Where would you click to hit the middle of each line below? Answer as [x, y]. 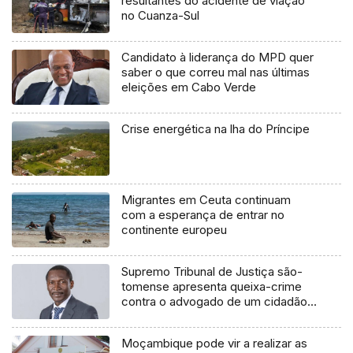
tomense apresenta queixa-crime [212, 287]
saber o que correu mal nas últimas [216, 72]
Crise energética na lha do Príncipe [216, 128]
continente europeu [175, 230]
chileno [141, 317]
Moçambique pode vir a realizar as [215, 344]
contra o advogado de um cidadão [215, 302]
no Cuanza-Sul [161, 15]
